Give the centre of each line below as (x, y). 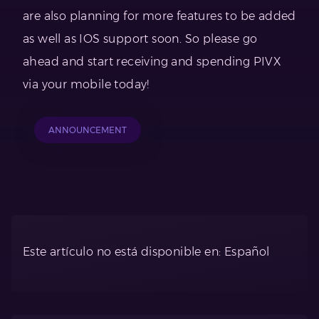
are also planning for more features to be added (159, 16)
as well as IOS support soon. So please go (140, 39)
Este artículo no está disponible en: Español (146, 252)
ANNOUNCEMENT (88, 130)
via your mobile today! (86, 85)
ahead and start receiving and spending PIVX (152, 62)
